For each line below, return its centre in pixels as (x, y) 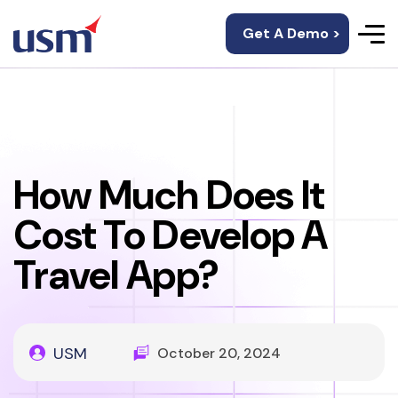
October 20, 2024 (219, 353)
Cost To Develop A (171, 235)
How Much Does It (169, 195)
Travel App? (116, 275)
